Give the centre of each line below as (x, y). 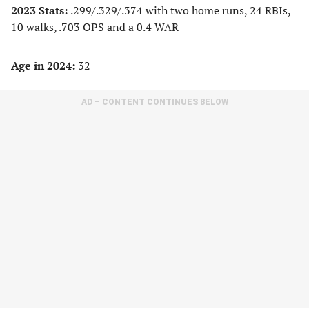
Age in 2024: (43, 66)
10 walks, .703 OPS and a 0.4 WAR (95, 27)
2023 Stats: (41, 10)
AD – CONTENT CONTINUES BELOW (154, 102)
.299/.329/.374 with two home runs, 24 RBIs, (180, 10)
